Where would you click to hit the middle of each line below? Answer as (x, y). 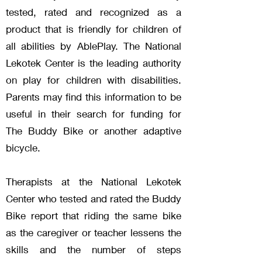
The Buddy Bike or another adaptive (94, 131)
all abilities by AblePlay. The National (94, 46)
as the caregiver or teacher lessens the (94, 233)
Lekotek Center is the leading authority (94, 63)
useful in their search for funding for (94, 114)
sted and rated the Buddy (125, 199)
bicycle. (23, 148)
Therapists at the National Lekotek (94, 182)
